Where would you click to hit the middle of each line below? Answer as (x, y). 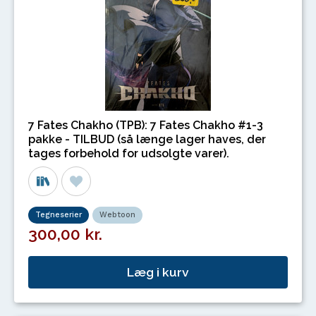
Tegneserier (59, 215)
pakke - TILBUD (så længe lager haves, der (147, 139)
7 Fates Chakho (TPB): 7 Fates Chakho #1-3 (146, 125)
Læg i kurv (158, 272)
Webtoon (117, 215)
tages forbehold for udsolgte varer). (129, 153)
